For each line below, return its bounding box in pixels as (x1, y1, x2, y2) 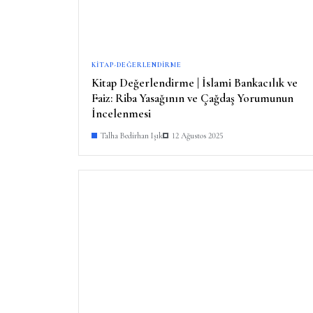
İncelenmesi (92, 105, 151, 121)
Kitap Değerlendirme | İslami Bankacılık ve (92, 75, 298, 90)
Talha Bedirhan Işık (101, 130, 163, 140)
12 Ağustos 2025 (172, 130, 223, 140)
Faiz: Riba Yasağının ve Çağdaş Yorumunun (92, 90, 238, 105)
